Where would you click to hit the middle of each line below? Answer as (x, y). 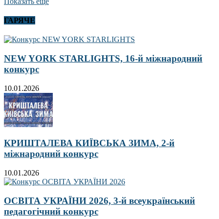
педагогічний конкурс (51, 211)
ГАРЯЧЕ (20, 20)
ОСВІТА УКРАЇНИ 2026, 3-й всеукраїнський (99, 200)
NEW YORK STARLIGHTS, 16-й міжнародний (103, 58)
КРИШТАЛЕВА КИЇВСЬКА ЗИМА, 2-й (89, 143)
